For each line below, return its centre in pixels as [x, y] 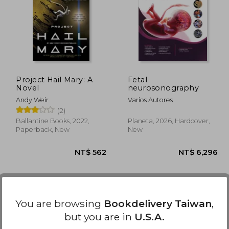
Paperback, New [43, 129]
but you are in [99, 216]
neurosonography [163, 88]
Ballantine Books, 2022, [53, 121]
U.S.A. [150, 216]
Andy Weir [32, 100]
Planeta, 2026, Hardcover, [169, 121]
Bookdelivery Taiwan [158, 203]
